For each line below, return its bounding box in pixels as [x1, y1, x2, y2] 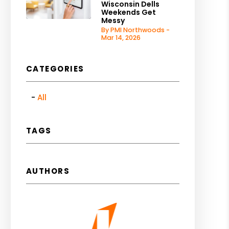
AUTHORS [26, 166, 70, 176]
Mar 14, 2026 [101, 33, 141, 42]
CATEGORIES [26, 63, 84, 74]
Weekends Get [101, 7, 156, 17]
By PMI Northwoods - [101, 26, 170, 34]
